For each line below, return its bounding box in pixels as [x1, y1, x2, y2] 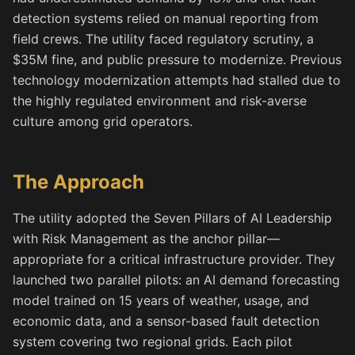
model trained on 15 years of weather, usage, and [13, 292, 309, 308]
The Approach [13, 170, 144, 193]
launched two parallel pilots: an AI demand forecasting [13, 272, 340, 288]
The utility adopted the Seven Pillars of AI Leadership [13, 210, 332, 226]
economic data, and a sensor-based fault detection [13, 313, 319, 329]
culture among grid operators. [13, 113, 193, 129]
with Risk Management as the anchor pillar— [13, 231, 280, 246]
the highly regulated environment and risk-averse [13, 93, 307, 109]
